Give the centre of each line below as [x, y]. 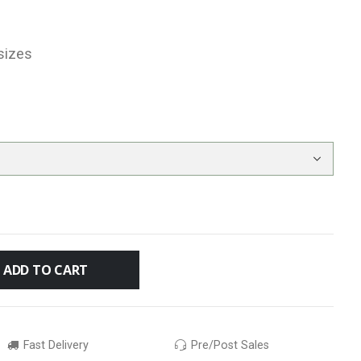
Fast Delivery [54, 345]
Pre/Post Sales [229, 345]
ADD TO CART [46, 270]
